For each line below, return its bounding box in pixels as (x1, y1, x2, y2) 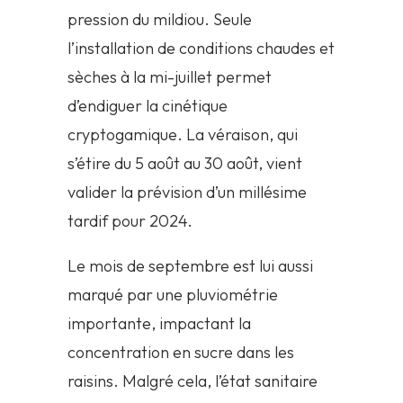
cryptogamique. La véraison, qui (67, 124, 298, 146)
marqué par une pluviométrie (67, 284, 278, 306)
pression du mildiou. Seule (67, 9, 252, 31)
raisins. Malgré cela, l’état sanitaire (67, 371, 318, 392)
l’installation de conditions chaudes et (67, 38, 335, 59)
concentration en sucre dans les (67, 342, 294, 363)
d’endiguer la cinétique (67, 95, 228, 117)
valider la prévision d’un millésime (67, 182, 307, 203)
